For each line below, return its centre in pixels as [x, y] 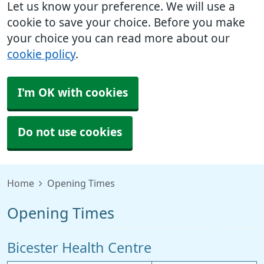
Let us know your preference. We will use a [121, 7]
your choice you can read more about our [118, 39]
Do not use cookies [70, 132]
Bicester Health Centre [79, 248]
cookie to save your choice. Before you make [126, 23]
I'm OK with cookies [73, 93]
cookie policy [41, 55]
